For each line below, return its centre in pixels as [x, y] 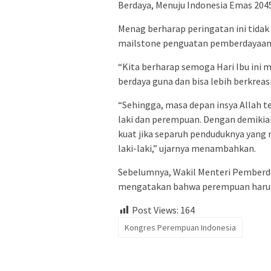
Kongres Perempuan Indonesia [180, 227]
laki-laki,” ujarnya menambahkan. [187, 148]
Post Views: [155, 210]
